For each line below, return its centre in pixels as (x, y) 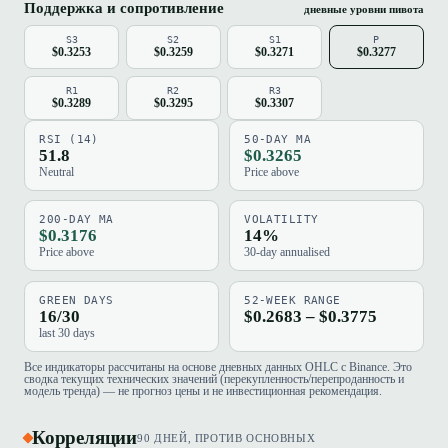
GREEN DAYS (76, 300)
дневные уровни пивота (364, 8)
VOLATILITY (281, 220)
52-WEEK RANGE (292, 300)
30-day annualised (287, 252)
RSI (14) (69, 139)
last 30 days (67, 332)
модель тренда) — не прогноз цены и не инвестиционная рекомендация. (203, 390)
